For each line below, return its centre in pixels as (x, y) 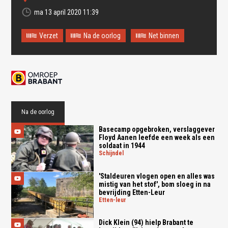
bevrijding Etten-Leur (132, 192)
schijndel (113, 153)
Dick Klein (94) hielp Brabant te (146, 223)
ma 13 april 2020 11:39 (67, 12)
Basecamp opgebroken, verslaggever (156, 129)
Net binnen (164, 35)
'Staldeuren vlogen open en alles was (156, 176)
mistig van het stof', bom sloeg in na (154, 184)
